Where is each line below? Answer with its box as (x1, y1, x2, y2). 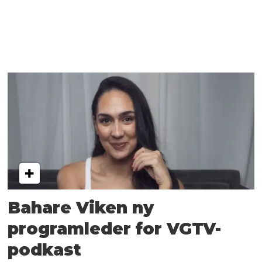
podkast (8, 240, 82, 260)
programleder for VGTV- (8, 219, 222, 239)
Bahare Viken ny (8, 198, 154, 218)
